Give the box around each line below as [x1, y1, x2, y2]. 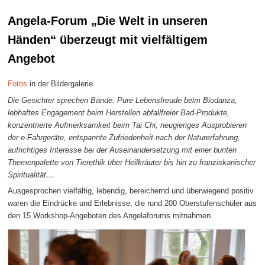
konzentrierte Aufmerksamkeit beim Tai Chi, [8, 120, 161, 130]
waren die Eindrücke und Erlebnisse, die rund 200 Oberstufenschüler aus [8, 199, 257, 208]
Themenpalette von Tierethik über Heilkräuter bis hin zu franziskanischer [8, 157, 256, 167]
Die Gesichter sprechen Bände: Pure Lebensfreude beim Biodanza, [8, 95, 238, 105]
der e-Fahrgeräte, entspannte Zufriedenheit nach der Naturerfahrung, [8, 132, 241, 142]
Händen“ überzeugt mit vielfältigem [8, 33, 208, 46]
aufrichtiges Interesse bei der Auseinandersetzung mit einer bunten [8, 145, 237, 154]
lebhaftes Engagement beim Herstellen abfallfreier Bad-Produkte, [8, 108, 230, 117]
